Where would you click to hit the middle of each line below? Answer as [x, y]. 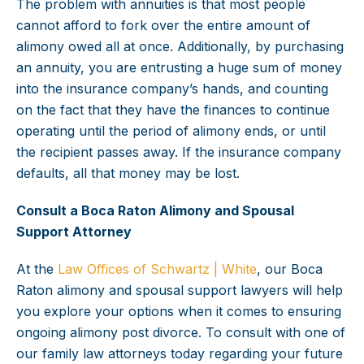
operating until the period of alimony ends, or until [171, 131]
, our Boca [290, 269]
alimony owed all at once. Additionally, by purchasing [180, 47]
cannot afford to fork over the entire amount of [163, 26]
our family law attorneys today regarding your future [180, 354]
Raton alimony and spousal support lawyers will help [180, 290]
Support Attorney [74, 232]
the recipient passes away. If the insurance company [179, 152]
